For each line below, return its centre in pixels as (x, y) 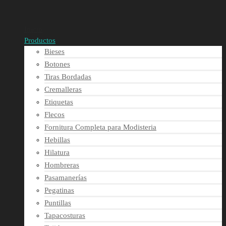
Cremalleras (63, 89)
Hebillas (57, 140)
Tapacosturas (65, 215)
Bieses (54, 51)
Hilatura (57, 152)
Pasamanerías (66, 178)
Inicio (33, 29)
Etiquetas (59, 102)
